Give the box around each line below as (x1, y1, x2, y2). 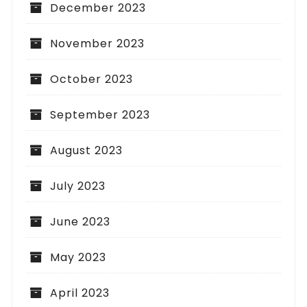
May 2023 (50, 249, 107, 266)
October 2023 (50, 71, 134, 88)
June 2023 (50, 214, 111, 230)
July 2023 (50, 178, 106, 195)
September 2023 (50, 107, 151, 123)
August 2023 (50, 143, 123, 159)
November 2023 (50, 36, 145, 52)
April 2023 (50, 285, 110, 302)
